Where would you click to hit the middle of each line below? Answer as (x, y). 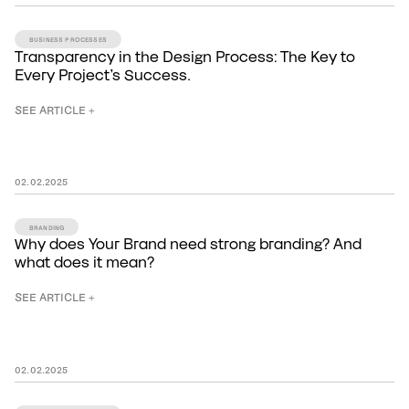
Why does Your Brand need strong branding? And (188, 245)
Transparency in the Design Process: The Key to (185, 57)
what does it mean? (84, 263)
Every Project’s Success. (103, 75)
